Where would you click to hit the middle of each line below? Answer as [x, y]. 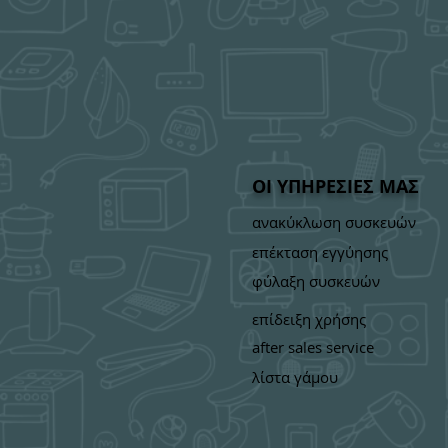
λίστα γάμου [295, 377]
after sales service [313, 347]
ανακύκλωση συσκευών [334, 222]
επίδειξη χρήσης [309, 319]
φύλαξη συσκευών [316, 281]
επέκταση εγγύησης [320, 252]
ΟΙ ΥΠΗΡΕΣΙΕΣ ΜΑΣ [335, 186]
